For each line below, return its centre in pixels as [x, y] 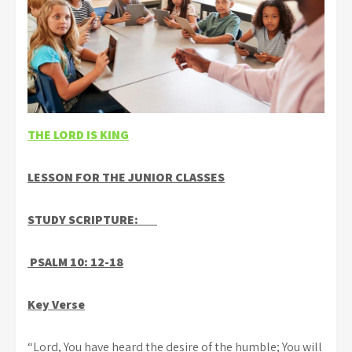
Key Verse [56, 304]
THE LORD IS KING [78, 134]
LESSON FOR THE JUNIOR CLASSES [126, 177]
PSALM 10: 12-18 [75, 262]
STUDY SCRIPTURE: [92, 219]
